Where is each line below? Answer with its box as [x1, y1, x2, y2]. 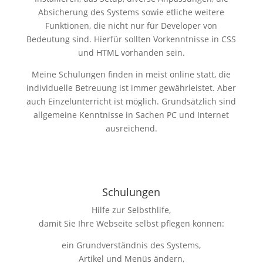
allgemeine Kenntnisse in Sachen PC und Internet [33, 109, 230, 120]
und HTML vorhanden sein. [77, 46, 185, 58]
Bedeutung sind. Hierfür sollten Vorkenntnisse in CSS [26, 33, 237, 45]
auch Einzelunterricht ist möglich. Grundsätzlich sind [26, 95, 237, 107]
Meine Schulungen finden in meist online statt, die [32, 68, 231, 80]
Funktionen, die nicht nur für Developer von [45, 19, 218, 31]
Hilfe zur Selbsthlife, [92, 204, 171, 215]
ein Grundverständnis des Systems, [62, 239, 201, 251]
